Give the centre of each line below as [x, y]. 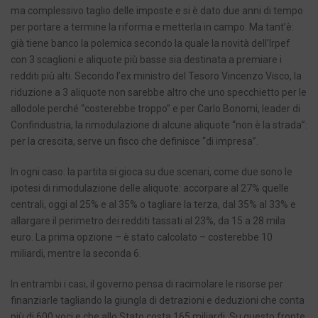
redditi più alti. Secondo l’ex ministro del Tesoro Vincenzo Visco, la [156, 76]
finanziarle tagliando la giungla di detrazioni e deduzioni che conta [158, 301]
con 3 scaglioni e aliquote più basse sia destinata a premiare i [146, 60]
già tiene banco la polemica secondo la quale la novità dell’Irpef [150, 44]
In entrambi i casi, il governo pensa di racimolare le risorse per [147, 284]
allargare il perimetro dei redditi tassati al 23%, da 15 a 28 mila [148, 221]
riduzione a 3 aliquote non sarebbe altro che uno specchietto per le [159, 93]
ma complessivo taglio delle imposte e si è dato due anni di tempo [157, 11]
